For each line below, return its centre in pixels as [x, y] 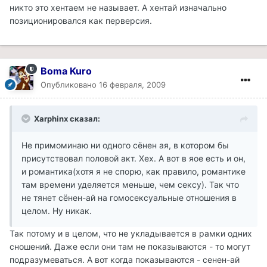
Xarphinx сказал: [67, 118]
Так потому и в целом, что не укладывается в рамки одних [131, 233]
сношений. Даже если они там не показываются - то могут [130, 246]
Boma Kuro [66, 71]
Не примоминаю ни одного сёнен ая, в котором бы [125, 145]
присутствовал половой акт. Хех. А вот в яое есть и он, [133, 158]
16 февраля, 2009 [132, 84]
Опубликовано [70, 84]
